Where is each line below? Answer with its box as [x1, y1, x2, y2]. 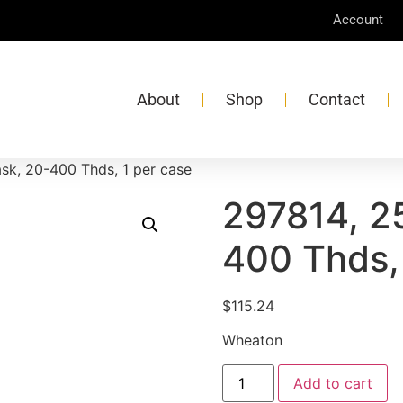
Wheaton [221, 331, 282, 350]
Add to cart [292, 373, 372, 392]
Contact [309, 90, 365, 109]
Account [333, 12, 383, 28]
